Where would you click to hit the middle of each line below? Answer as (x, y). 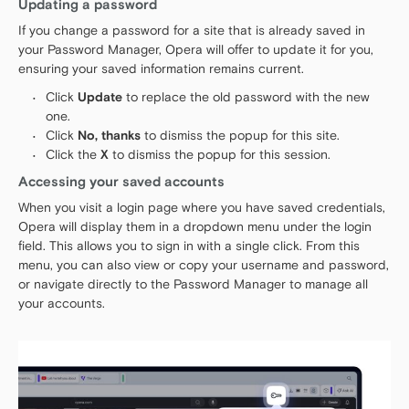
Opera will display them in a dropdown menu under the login (195, 227)
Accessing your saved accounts (121, 182)
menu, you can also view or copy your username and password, (204, 265)
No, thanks (109, 136)
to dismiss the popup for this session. (220, 155)
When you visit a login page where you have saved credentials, (202, 208)
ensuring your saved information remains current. (161, 69)
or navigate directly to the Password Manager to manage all (193, 284)
